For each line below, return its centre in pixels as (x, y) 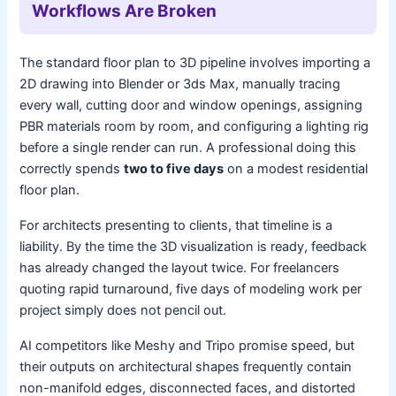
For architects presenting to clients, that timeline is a (176, 225)
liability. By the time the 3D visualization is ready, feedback (194, 246)
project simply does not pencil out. (123, 310)
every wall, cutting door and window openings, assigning (191, 105)
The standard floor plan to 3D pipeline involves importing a (195, 62)
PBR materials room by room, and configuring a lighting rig (194, 126)
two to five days (174, 168)
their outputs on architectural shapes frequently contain (186, 366)
